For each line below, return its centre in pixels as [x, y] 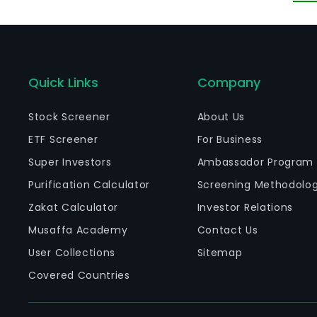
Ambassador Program [255, 162]
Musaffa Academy [78, 230]
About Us [221, 117]
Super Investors [70, 162]
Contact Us [227, 230]
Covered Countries [79, 275]
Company [229, 82]
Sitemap [220, 253]
